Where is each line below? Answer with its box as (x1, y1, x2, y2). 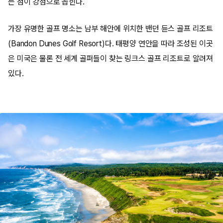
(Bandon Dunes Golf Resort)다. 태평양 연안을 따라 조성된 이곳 (8, 39, 213, 48)
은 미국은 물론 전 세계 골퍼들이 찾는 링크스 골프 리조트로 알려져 (8, 54, 214, 63)
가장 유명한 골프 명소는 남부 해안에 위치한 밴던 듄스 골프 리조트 (8, 24, 214, 33)
